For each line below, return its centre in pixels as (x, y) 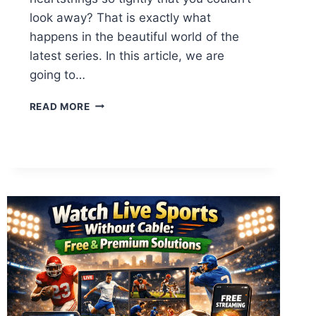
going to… (57, 74)
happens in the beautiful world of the (134, 36)
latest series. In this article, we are (127, 55)
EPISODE (112, 147)
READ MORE (60, 106)
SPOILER (111, 236)
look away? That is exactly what (120, 17)
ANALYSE (114, 206)
